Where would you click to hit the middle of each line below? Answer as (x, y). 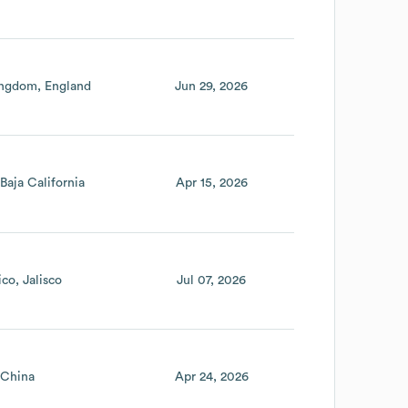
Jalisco (42, 280)
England (67, 86)
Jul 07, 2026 (212, 280)
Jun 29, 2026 (212, 86)
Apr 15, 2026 (211, 184)
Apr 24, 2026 (211, 377)
